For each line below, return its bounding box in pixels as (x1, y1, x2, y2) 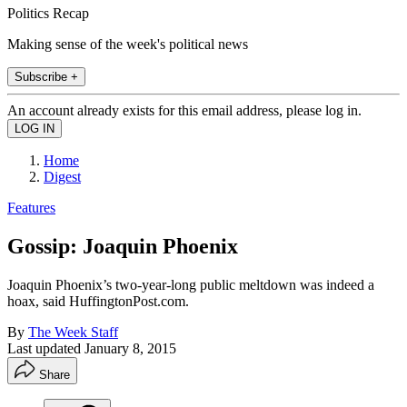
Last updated (7, 340, 84, 356)
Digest (44, 168, 81, 184)
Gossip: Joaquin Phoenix (7, 233, 238, 258)
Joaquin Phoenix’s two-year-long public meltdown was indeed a (7, 276, 374, 293)
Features (7, 199, 55, 215)
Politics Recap (7, 5, 89, 21)
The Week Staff (28, 323, 118, 340)
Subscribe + (15, 69, 78, 84)
